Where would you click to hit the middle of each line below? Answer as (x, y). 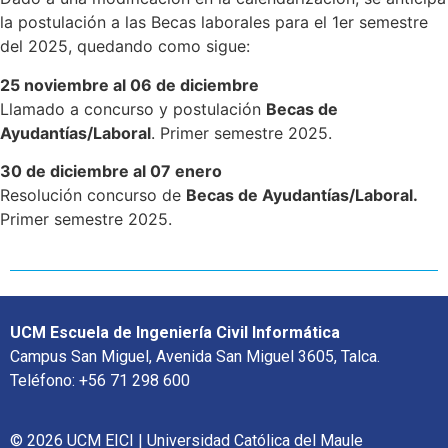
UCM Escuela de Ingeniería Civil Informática (175, 333)
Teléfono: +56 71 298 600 (100, 381)
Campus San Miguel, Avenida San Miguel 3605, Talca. (195, 357)
